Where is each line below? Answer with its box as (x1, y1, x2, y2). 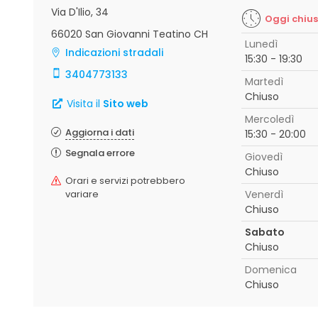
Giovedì (244, 150, 283, 164)
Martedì (244, 75, 283, 89)
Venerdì (244, 187, 283, 202)
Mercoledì (244, 112, 294, 126)
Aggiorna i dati (65, 126, 134, 139)
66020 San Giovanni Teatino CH (51, 27, 208, 41)
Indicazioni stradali (65, 45, 163, 60)
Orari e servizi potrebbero (65, 174, 185, 187)
